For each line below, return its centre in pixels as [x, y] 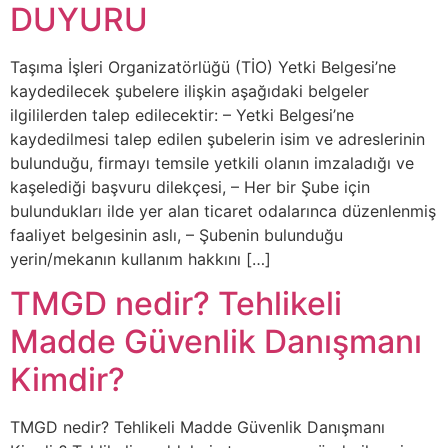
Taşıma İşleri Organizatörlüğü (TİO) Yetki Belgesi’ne [203, 66]
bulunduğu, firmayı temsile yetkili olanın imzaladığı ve [212, 162]
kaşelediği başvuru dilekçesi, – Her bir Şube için [190, 186]
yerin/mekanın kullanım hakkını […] [140, 258]
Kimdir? [67, 380]
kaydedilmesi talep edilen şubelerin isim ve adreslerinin [217, 138]
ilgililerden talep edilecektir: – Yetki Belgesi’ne [182, 114]
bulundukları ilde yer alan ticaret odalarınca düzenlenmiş [223, 210]
